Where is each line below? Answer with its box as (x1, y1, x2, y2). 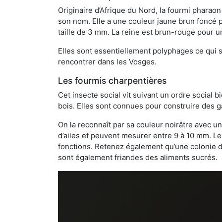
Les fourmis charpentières (58, 75, 166, 86)
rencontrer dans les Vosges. (58, 57, 157, 67)
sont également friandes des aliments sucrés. (58, 153, 218, 163)
